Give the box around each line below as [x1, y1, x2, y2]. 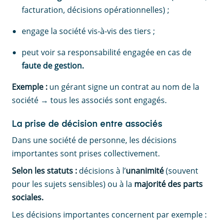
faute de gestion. [22, 60, 84, 72]
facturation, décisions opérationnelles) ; [22, 4, 169, 16]
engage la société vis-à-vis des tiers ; [22, 26, 155, 37]
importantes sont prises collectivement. [12, 148, 160, 159]
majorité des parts [134, 179, 203, 190]
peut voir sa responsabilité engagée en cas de [22, 47, 191, 58]
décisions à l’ [79, 165, 126, 177]
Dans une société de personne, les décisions [12, 135, 177, 146]
